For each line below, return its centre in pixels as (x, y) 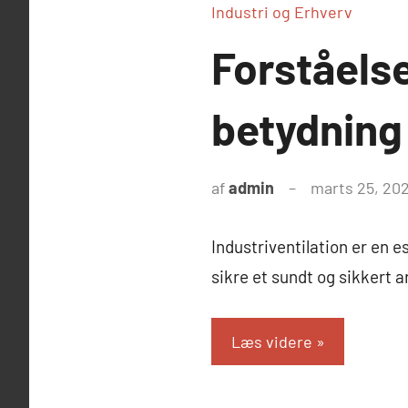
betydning (307, 129)
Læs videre (271, 341)
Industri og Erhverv (282, 12)
